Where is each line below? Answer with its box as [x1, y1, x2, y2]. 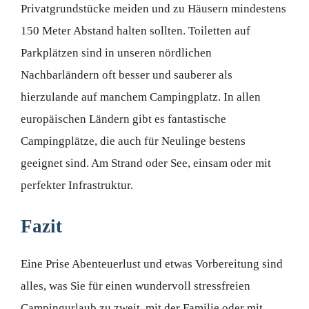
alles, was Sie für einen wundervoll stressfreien [21, 279, 250, 293]
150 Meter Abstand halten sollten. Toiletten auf [21, 23, 250, 37]
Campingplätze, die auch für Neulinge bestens [21, 134, 246, 148]
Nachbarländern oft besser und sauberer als [21, 68, 232, 81]
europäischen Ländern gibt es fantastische [21, 112, 226, 126]
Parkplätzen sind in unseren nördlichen [21, 46, 212, 59]
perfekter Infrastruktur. [21, 178, 133, 192]
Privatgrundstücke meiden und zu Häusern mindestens [21, 1, 286, 15]
